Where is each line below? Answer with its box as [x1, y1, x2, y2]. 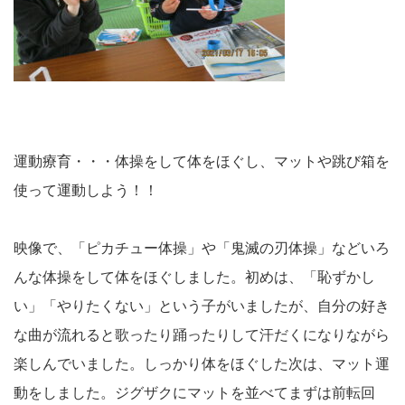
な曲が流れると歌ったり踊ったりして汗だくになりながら [14, 327, 390, 344]
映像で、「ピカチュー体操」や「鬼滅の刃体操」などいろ [14, 240, 390, 257]
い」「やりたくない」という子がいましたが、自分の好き [14, 298, 390, 315]
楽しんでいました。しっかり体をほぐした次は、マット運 [14, 356, 390, 372]
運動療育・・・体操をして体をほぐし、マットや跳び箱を [14, 154, 390, 170]
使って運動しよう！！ [14, 183, 158, 199]
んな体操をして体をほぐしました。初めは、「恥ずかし [14, 269, 375, 286]
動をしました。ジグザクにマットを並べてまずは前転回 [14, 385, 375, 401]
